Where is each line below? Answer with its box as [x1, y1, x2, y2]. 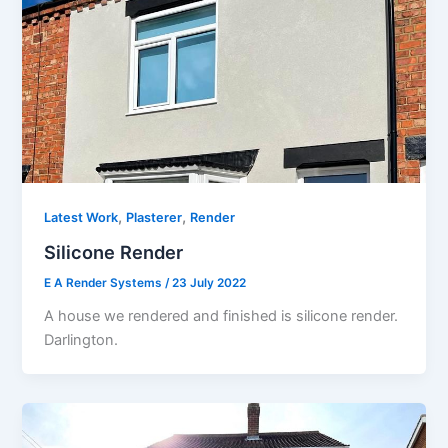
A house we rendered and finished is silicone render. [44, 307, 399, 326]
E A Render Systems [44, 276, 166, 291]
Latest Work [44, 209, 119, 225]
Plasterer [126, 209, 183, 225]
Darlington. [44, 331, 119, 350]
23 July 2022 [172, 276, 247, 291]
